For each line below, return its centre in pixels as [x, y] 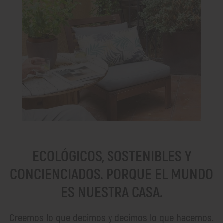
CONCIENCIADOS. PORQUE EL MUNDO [111, 174]
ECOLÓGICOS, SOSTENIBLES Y [111, 156]
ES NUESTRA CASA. [111, 192]
